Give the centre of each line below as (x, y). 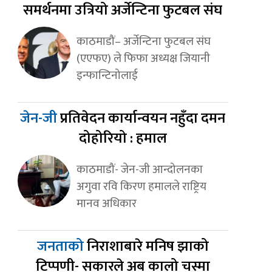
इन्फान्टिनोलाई (107, 76)
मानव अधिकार (106, 204)
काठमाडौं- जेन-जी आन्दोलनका (139, 170)
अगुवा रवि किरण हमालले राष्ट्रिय (141, 187)
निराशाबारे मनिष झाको (148, 247)
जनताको (62, 247)
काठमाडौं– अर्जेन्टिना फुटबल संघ (143, 42)
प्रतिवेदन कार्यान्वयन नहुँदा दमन (143, 119)
